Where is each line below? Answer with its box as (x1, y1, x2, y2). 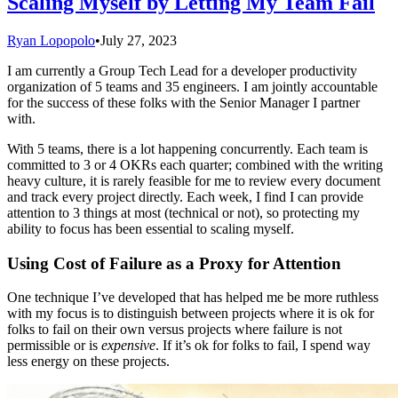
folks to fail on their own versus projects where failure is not (7, 322, 342, 338)
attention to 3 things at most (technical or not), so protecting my (7, 204, 360, 220)
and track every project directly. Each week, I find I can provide (7, 188, 363, 204)
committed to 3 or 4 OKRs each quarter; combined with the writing (7, 156, 383, 172)
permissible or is (7, 338, 101, 354)
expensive (101, 338, 155, 354)
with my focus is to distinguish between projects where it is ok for (7, 306, 374, 322)
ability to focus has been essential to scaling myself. (7, 220, 294, 236)
